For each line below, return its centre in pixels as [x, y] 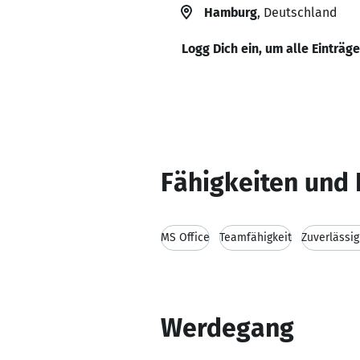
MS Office [185, 237]
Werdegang [227, 328]
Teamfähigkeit [256, 237]
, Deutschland [297, 12]
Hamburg [231, 12]
